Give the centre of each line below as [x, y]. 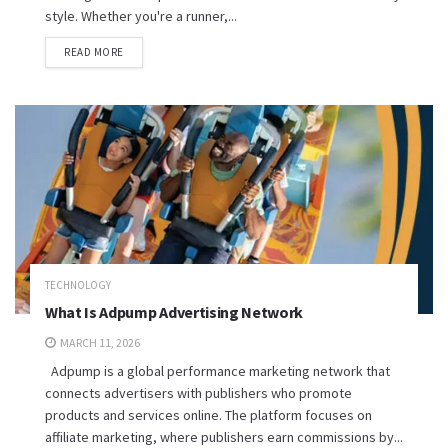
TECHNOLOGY [78, 285]
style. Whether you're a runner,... [141, 16]
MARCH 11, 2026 [99, 342]
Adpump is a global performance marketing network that [217, 371]
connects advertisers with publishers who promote [198, 393]
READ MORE [94, 52]
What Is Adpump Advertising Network [174, 312]
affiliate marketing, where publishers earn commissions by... [224, 437]
